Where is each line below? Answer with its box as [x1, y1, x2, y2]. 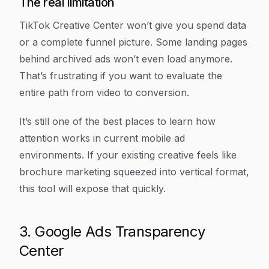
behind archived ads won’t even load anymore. [19, 53, 232, 65]
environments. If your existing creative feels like [19, 149, 237, 161]
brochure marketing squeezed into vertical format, [19, 166, 249, 178]
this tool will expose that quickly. [19, 183, 166, 195]
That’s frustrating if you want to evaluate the [19, 70, 222, 82]
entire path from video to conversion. [19, 86, 189, 98]
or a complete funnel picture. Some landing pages [19, 36, 247, 48]
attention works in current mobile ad [19, 132, 185, 144]
